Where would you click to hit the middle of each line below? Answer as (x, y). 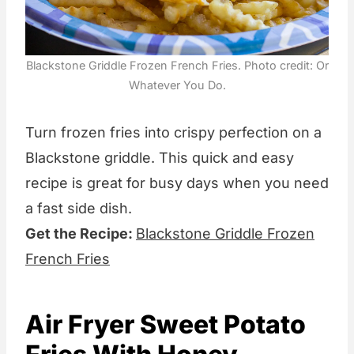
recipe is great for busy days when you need (177, 183)
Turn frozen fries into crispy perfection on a (173, 133)
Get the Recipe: (81, 234)
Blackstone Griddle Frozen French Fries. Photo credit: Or (177, 66)
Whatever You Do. (177, 85)
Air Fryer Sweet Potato (166, 325)
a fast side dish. (79, 209)
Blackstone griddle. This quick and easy (160, 158)
